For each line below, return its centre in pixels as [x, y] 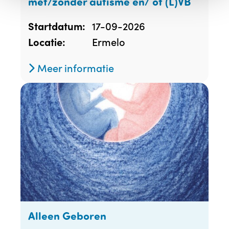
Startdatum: [57, 26]
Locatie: [47, 41]
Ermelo [109, 41]
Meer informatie [74, 67]
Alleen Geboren [67, 216]
